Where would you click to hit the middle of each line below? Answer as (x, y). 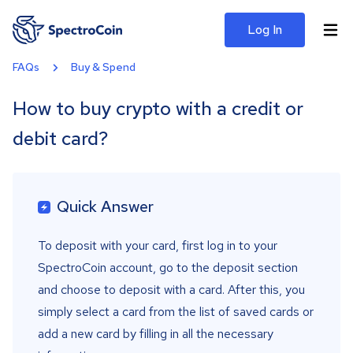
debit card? (60, 138)
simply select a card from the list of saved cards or (176, 312)
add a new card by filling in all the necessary (156, 334)
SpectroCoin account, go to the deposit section (168, 268)
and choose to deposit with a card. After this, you (171, 290)
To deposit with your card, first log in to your (158, 245)
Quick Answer (105, 206)
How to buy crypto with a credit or (158, 108)
